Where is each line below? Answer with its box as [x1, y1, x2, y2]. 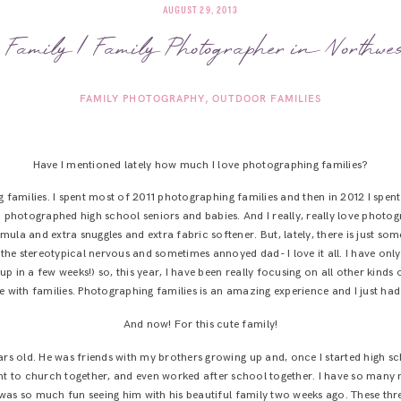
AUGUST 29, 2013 [163, 5, 238, 15]
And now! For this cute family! [123, 318, 278, 332]
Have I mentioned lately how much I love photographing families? [32, 158, 369, 172]
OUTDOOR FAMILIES [212, 92, 321, 106]
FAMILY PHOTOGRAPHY [80, 92, 205, 106]
